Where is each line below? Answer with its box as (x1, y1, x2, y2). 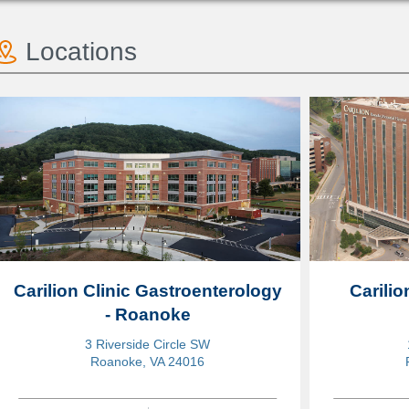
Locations (26, 37, 137, 66)
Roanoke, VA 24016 (90, 354, 204, 369)
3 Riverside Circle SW (85, 337, 210, 351)
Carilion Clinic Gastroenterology (13, 281, 282, 300)
